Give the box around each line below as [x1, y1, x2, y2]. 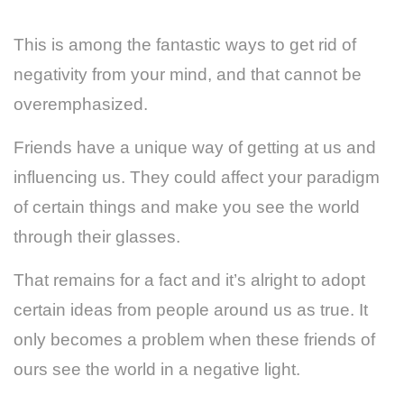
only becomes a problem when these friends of [14, 329, 375, 349]
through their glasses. [14, 226, 180, 246]
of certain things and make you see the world [14, 197, 360, 216]
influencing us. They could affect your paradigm [14, 167, 380, 187]
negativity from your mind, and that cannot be [14, 64, 362, 84]
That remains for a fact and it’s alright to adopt [14, 270, 365, 289]
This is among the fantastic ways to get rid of [14, 34, 356, 54]
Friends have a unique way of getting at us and [14, 137, 376, 157]
